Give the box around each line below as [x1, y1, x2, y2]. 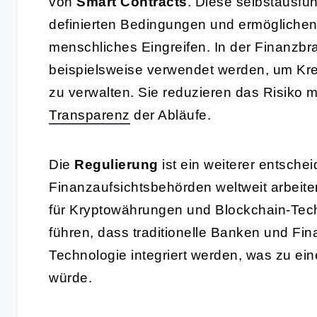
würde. [49, 270, 92, 285]
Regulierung [74, 156, 158, 172]
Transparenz [49, 107, 130, 122]
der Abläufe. [129, 107, 211, 122]
